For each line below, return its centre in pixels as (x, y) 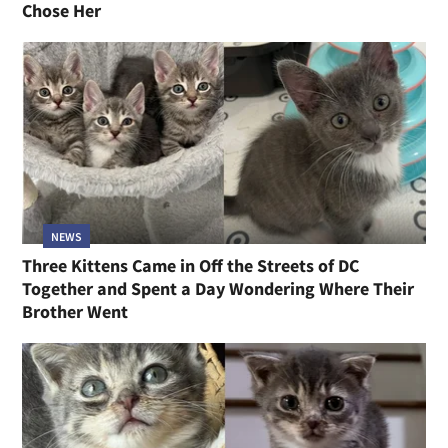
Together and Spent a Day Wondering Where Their (218, 288)
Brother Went (75, 311)
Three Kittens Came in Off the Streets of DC (191, 265)
